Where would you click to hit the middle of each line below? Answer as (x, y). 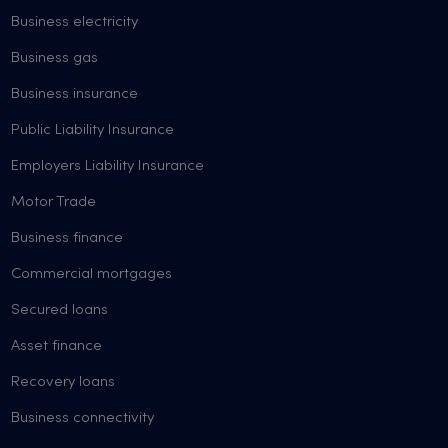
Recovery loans (63, 382)
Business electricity (75, 22)
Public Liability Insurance (93, 130)
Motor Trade (54, 202)
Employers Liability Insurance (108, 166)
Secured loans (60, 310)
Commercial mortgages (92, 274)
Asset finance (57, 346)
